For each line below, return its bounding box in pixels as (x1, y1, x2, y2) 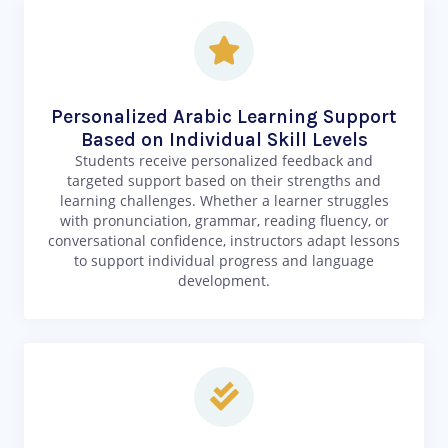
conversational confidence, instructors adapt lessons (48, 231, 400, 251)
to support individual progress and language (74, 251, 374, 271)
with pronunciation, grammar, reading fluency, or (59, 211, 389, 231)
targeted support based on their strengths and (67, 171, 381, 191)
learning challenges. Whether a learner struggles (59, 191, 389, 211)
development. (178, 271, 270, 291)
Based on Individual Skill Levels (80, 128, 368, 152)
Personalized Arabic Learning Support (51, 105, 397, 129)
